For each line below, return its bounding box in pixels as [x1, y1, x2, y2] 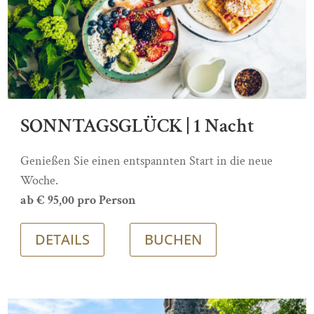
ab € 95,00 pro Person [20, 192, 137, 209]
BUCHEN [144, 230, 203, 250]
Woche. [20, 172, 59, 189]
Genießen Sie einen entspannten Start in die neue [20, 153, 273, 170]
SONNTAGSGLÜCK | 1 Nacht [20, 113, 255, 139]
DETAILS [35, 230, 90, 250]
